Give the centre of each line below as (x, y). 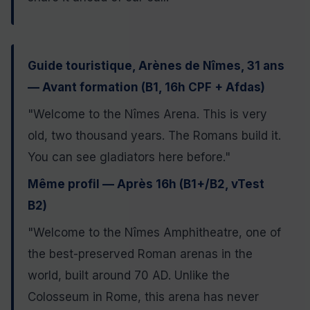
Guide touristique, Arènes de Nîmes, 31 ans (156, 66)
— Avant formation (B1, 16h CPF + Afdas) (146, 88)
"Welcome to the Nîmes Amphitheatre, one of (154, 233)
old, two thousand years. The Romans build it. (154, 136)
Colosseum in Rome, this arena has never (143, 297)
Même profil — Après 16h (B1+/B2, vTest (146, 184)
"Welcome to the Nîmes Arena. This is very (147, 115)
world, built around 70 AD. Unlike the (129, 276)
